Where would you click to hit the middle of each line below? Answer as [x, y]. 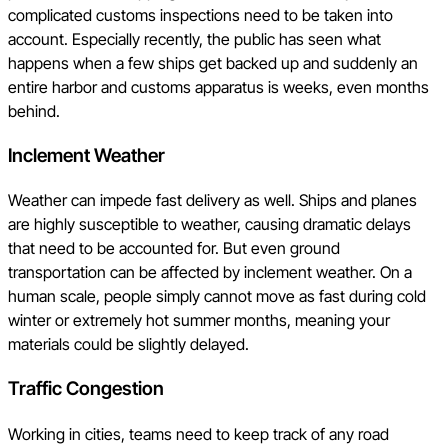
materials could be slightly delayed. [128, 344]
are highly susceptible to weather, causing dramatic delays [209, 224]
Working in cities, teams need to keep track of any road [198, 433]
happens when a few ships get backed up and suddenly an [213, 62]
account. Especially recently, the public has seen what [194, 38]
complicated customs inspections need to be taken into [200, 14]
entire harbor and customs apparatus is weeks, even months [218, 86]
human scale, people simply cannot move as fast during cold [217, 296]
